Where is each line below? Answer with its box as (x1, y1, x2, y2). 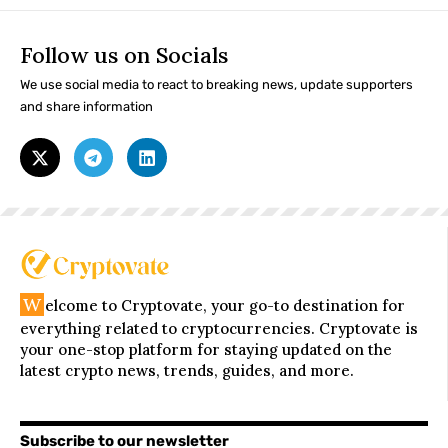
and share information (20, 98, 153, 114)
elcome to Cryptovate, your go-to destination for (45, 296, 405, 316)
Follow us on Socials (20, 40, 228, 69)
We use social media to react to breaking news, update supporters (20, 76, 413, 92)
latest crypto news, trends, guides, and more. (20, 361, 354, 381)
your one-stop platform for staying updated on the (20, 340, 392, 360)
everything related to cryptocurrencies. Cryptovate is (20, 319, 418, 339)
